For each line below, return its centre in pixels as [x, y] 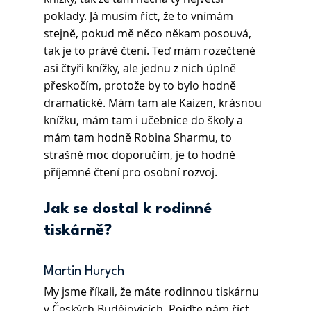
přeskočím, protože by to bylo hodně [141, 86]
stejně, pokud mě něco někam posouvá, [149, 34]
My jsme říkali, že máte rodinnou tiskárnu [152, 292]
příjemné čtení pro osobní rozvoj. [130, 173]
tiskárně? [77, 231]
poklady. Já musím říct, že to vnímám [140, 16]
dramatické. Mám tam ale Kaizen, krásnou [154, 103]
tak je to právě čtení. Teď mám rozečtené [151, 51]
